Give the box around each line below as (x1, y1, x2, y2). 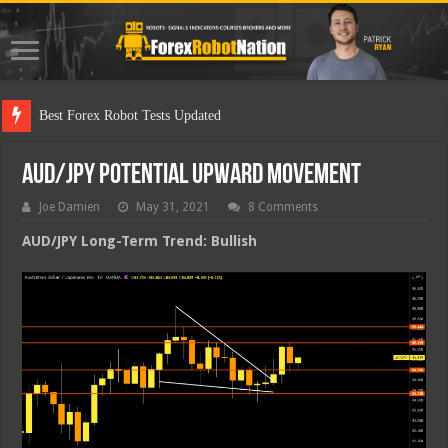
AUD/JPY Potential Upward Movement (22, 162, 362, 191)
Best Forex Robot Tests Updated (39, 108, 222, 124)
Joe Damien (39, 200, 101, 215)
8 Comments (248, 200, 319, 215)
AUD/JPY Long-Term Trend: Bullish (22, 233, 258, 250)
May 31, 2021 (136, 200, 211, 215)
